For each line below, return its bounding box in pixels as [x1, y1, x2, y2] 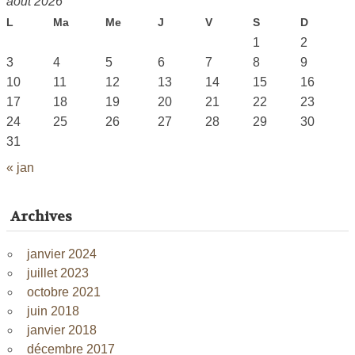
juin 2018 [27, 304, 79, 319]
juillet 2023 [27, 266, 89, 281]
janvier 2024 [27, 247, 97, 261]
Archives [10, 207, 73, 226]
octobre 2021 [27, 285, 101, 300]
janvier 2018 [27, 323, 97, 338]
